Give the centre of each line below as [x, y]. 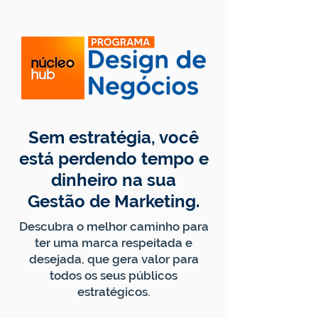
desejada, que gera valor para [114, 259]
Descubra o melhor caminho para [114, 226]
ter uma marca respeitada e [114, 243]
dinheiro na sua [114, 180]
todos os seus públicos [114, 275]
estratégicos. [114, 292]
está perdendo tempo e [114, 159]
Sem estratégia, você [114, 137]
